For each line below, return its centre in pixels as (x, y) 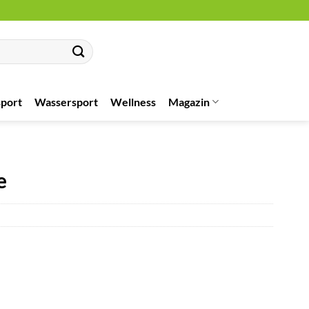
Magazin (189, 101)
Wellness (133, 101)
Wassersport (66, 101)
